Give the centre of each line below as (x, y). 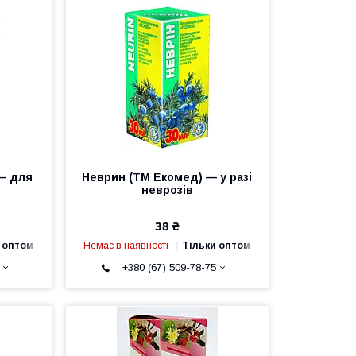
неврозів (167, 190)
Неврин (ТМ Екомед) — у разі (167, 177)
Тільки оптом (217, 245)
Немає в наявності (126, 245)
